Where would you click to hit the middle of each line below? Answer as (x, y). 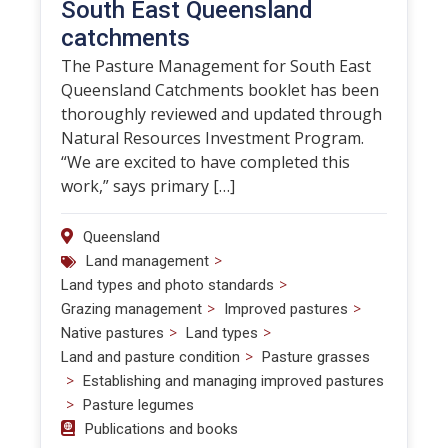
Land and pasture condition (150, 357)
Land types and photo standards (167, 285)
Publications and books (161, 429)
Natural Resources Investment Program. (212, 138)
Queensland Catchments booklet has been (220, 90)
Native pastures (112, 333)
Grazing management (131, 309)
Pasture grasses (316, 357)
